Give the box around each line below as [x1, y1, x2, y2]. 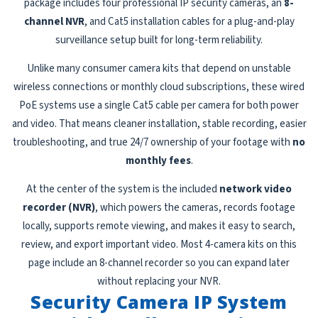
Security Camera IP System [31, 290, 287, 314]
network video [219, 182, 292, 197]
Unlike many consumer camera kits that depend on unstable [27, 61, 291, 77]
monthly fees [125, 153, 191, 169]
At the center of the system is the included [26, 182, 219, 197]
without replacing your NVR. [97, 274, 221, 290]
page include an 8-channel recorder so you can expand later [28, 256, 290, 271]
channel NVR [23, 14, 84, 30]
